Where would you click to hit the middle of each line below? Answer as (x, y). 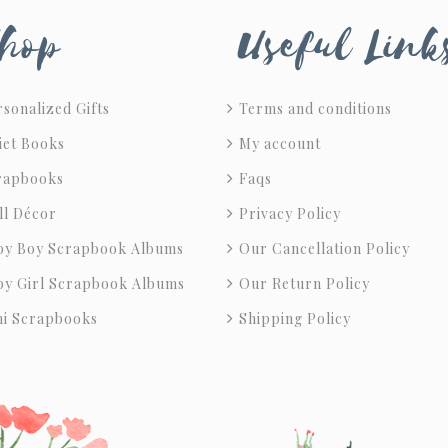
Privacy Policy (290, 213)
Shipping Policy (295, 318)
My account (280, 143)
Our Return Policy (304, 283)
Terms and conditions (315, 108)
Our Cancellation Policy (324, 248)
